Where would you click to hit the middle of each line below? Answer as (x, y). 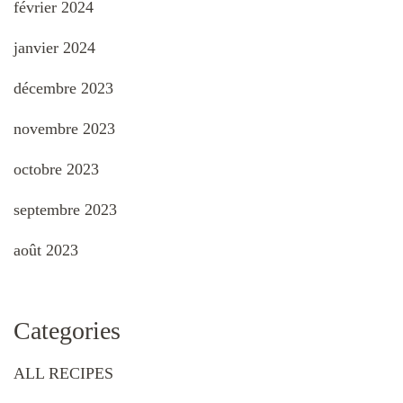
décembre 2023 (63, 89)
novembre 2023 (64, 129)
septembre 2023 (65, 210)
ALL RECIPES (63, 374)
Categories (67, 331)
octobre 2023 (56, 170)
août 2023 (46, 251)
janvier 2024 (54, 48)
